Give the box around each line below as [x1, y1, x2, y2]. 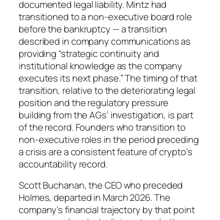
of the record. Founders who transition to [19, 120, 186, 134]
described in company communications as [19, 34, 191, 48]
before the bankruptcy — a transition [19, 22, 167, 35]
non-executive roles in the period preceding [19, 133, 199, 146]
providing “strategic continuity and [19, 47, 159, 60]
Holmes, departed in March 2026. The [19, 191, 170, 204]
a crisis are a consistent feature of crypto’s [19, 145, 192, 158]
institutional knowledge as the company [19, 59, 183, 72]
